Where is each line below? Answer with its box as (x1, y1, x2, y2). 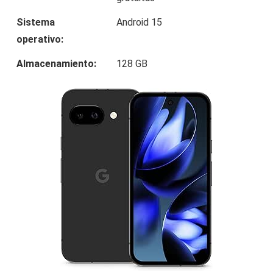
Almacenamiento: (16, 57, 96, 69)
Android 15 (116, 16, 162, 28)
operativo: (16, 33, 63, 45)
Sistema (16, 16, 55, 28)
